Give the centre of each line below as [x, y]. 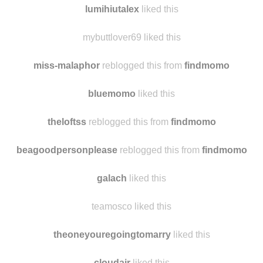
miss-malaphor [67, 112]
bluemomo [112, 140]
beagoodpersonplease [67, 197]
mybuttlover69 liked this [131, 84]
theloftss [67, 168]
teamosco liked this [131, 253]
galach [112, 225]
